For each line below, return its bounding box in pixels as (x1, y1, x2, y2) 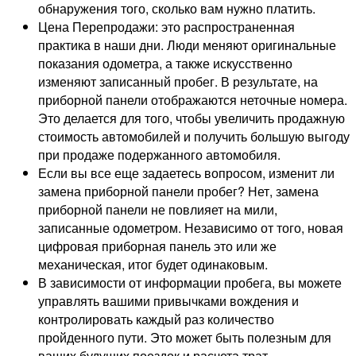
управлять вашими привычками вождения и (38, 291, 299, 310)
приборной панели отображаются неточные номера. (38, 90, 347, 109)
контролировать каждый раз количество (38, 309, 274, 328)
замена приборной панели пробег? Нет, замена (38, 181, 319, 200)
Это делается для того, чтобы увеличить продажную (38, 108, 345, 127)
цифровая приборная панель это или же (38, 236, 277, 255)
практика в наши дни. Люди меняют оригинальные (38, 35, 336, 54)
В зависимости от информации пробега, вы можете (38, 273, 342, 292)
